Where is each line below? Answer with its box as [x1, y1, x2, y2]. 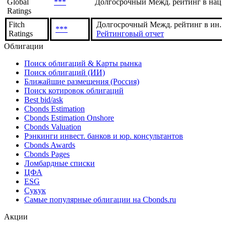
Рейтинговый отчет [96, 29, 164, 38]
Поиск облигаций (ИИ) [24, 68, 105, 77]
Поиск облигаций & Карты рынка [24, 59, 142, 68]
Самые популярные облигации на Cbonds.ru [24, 195, 176, 204]
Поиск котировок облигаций [24, 86, 124, 95]
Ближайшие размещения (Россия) [24, 77, 139, 86]
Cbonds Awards [24, 141, 75, 150]
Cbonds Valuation [24, 123, 81, 132]
